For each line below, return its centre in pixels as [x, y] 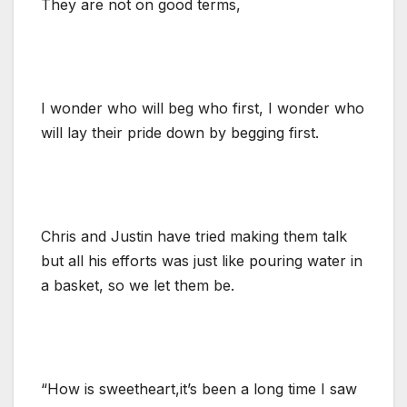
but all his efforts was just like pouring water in [202, 260]
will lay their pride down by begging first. [180, 132]
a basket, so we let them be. [138, 285]
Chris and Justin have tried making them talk [194, 236]
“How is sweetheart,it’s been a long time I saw [199, 388]
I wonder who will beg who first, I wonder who [203, 108]
